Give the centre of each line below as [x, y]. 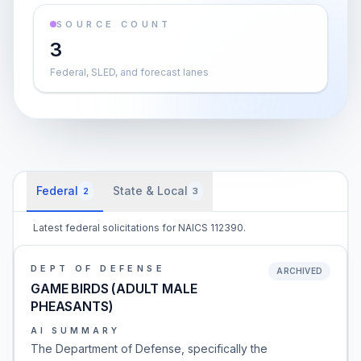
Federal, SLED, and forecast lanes [129, 72]
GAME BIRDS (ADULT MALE [114, 288]
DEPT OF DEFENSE [98, 268]
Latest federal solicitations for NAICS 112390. [139, 228]
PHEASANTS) [72, 306]
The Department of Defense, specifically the [149, 349]
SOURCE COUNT [114, 24]
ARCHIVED [299, 271]
